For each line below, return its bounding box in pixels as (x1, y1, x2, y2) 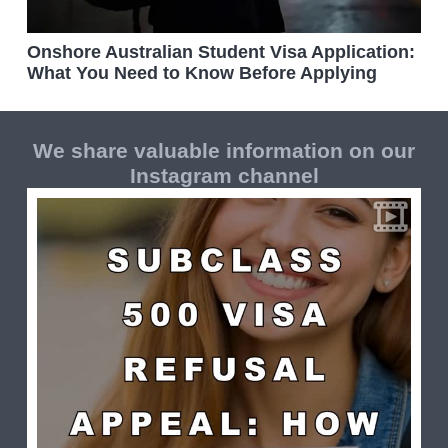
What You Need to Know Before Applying (27, 63, 377, 83)
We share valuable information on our (33, 139, 415, 162)
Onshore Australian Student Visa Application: (27, 42, 415, 62)
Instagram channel (129, 164, 319, 187)
